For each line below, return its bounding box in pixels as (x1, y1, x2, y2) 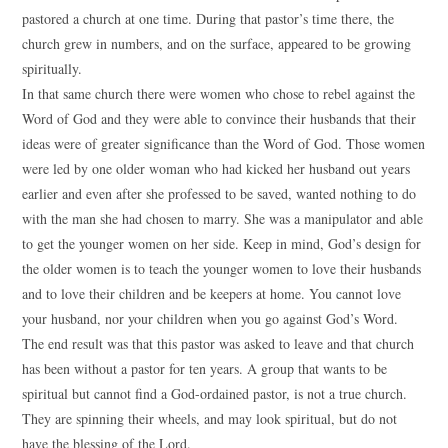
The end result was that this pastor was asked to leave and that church (22, 334, 415, 353)
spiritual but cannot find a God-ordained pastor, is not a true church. (22, 384, 408, 403)
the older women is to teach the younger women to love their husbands (22, 259, 422, 278)
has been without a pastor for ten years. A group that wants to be (22, 359, 388, 378)
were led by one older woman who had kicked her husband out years (22, 159, 411, 178)
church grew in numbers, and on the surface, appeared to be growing (22, 34, 412, 53)
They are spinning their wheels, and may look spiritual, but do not (22, 409, 398, 428)
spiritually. (22, 59, 83, 78)
